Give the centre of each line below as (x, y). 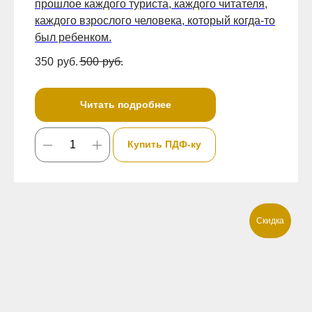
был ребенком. (73, 37)
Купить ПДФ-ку (164, 145)
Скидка (270, 221)
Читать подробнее (125, 104)
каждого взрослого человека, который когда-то (155, 20)
